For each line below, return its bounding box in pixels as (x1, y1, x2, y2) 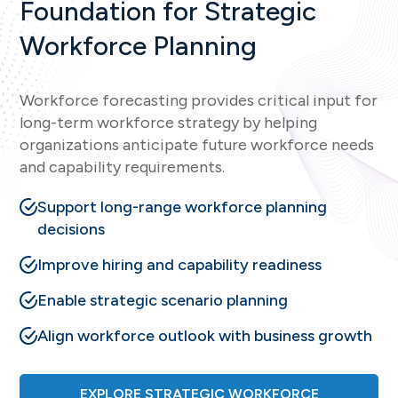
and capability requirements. (20, 156, 226, 177)
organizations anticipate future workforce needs (20, 134, 375, 155)
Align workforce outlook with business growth (37, 325, 373, 346)
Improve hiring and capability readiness (37, 254, 322, 275)
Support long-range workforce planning (37, 196, 328, 217)
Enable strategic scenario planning (37, 290, 289, 310)
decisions (37, 219, 106, 239)
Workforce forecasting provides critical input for (20, 90, 378, 110)
